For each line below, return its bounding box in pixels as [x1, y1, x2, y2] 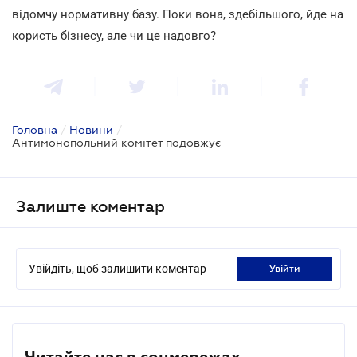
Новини [69, 123, 113, 136]
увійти [274, 262, 300, 274]
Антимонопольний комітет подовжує [12, 135, 221, 149]
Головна [12, 123, 57, 136]
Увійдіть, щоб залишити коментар [29, 261, 206, 275]
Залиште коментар [16, 197, 165, 215]
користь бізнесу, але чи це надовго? [12, 28, 216, 43]
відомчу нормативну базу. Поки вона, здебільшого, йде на [12, 6, 343, 22]
